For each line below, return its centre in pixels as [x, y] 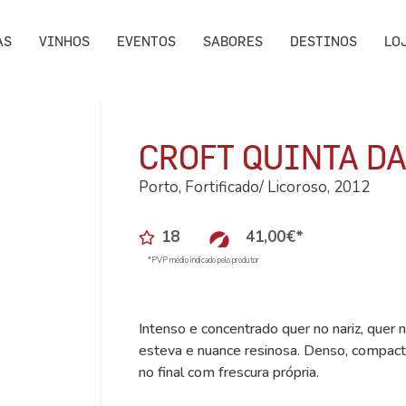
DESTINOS [324, 42]
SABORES [233, 42]
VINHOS [65, 42]
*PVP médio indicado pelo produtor [203, 261]
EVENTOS [147, 42]
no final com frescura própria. [228, 373]
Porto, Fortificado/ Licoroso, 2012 [254, 187]
